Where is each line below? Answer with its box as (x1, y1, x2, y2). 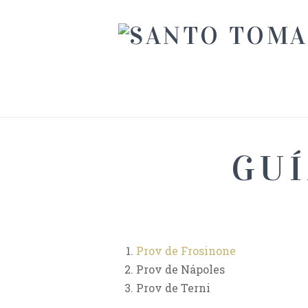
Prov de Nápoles (136, 262, 225, 277)
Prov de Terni (136, 280, 211, 296)
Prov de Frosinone (136, 243, 236, 258)
